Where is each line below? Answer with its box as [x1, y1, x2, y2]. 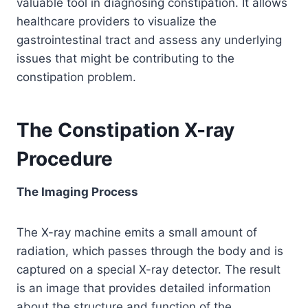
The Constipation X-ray [16, 118, 234, 142]
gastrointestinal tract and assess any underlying [16, 32, 282, 47]
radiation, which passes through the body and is [16, 243, 283, 258]
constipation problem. [16, 69, 136, 84]
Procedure [16, 146, 113, 170]
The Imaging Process [16, 184, 138, 199]
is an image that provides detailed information [16, 280, 271, 295]
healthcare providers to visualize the [16, 14, 217, 28]
